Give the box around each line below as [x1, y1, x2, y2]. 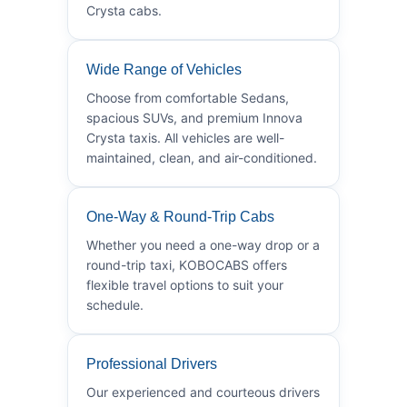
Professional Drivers [86, 355, 217, 372]
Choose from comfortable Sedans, [86, 89, 289, 105]
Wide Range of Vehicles [86, 61, 242, 77]
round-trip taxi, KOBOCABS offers [86, 256, 287, 273]
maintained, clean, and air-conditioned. [86, 149, 317, 165]
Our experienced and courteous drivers [86, 383, 320, 400]
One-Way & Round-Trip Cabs [86, 208, 274, 224]
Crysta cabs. [86, 2, 162, 18]
